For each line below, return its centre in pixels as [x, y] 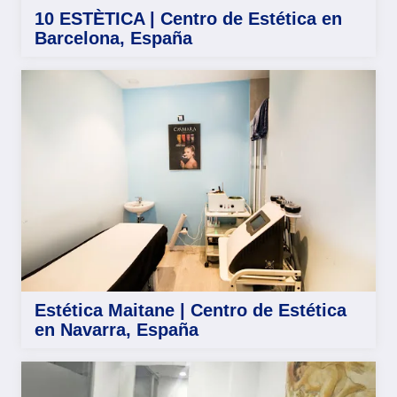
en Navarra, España [117, 329]
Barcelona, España [113, 38]
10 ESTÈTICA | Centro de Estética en [188, 18]
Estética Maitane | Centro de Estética [191, 310]
